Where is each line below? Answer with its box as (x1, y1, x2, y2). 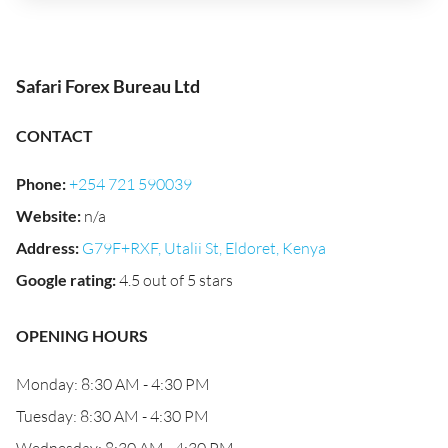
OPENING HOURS (16, 326, 148, 345)
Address (16, 238, 75, 257)
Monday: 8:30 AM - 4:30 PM (16, 374, 210, 394)
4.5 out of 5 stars (119, 270, 233, 290)
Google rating (16, 270, 112, 289)
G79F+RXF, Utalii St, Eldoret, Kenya (82, 238, 326, 258)
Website (16, 206, 77, 225)
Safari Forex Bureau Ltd (16, 75, 200, 97)
